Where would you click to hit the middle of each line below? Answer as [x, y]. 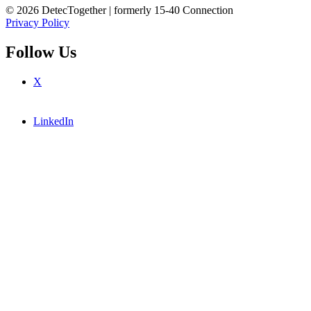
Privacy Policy [37, 23]
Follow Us [41, 52]
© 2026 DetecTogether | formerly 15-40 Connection [119, 10]
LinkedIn [53, 121]
